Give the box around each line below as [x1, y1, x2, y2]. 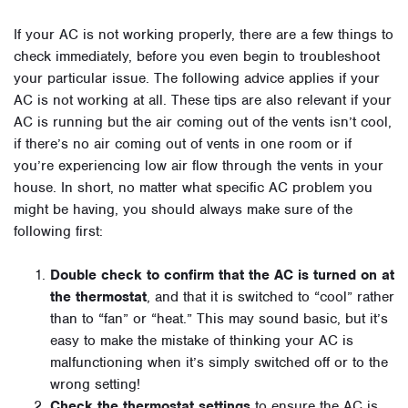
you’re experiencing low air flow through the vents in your [14, 157, 383, 176]
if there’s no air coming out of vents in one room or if [14, 135, 352, 154]
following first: [14, 222, 103, 241]
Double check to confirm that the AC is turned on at [50, 266, 394, 285]
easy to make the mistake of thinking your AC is [50, 331, 353, 351]
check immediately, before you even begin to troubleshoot [14, 47, 380, 66]
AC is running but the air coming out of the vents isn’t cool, [14, 113, 392, 132]
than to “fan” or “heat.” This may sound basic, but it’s [50, 310, 388, 329]
